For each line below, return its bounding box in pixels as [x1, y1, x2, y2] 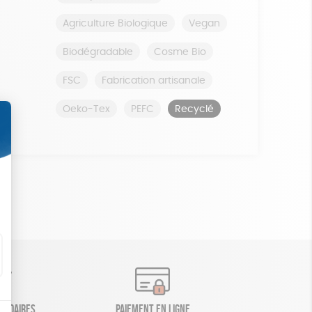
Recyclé [174, 104, 214, 114]
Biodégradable [62, 47, 133, 57]
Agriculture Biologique [62, 19, 168, 29]
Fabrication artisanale [101, 76, 205, 86]
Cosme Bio [153, 47, 206, 57]
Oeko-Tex [62, 104, 110, 114]
